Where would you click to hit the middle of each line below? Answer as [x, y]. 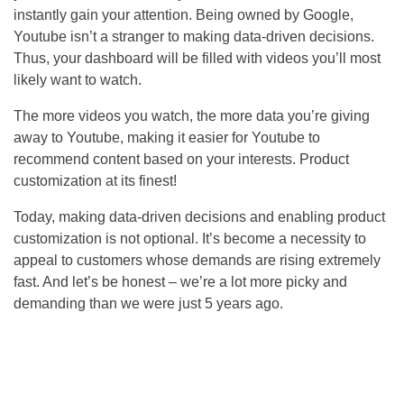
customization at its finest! [95, 181]
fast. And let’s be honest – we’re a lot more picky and [180, 282]
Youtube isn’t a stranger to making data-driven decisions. [194, 37]
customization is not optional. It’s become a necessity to [190, 239]
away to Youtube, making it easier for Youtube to [167, 138]
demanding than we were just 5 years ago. [148, 304]
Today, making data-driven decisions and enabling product [199, 217]
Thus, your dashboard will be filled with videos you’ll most [197, 59]
